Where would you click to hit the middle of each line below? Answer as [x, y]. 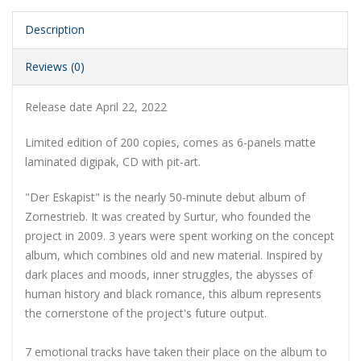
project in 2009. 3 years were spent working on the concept [180, 236]
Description [55, 30]
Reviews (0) [55, 67]
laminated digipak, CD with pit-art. [113, 162]
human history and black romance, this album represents [173, 294]
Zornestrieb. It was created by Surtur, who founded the [168, 217]
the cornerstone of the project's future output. [146, 313]
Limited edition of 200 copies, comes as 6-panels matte [170, 143]
